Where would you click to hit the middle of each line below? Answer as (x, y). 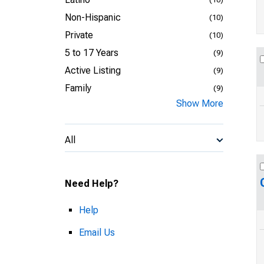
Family (78, 88)
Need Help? (92, 184)
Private (79, 35)
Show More (200, 103)
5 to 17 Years (92, 53)
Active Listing (93, 70)
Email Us (97, 232)
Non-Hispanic (93, 17)
